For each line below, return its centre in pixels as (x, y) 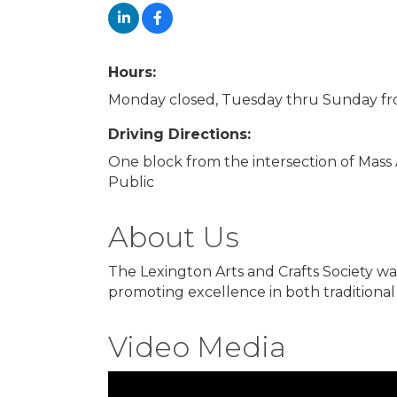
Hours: (132, 72)
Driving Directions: (179, 134)
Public (131, 182)
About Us (174, 237)
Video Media (197, 347)
